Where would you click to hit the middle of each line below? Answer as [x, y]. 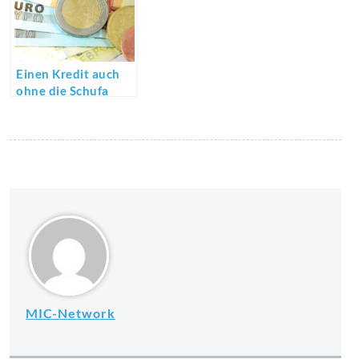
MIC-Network [71, 313]
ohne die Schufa [63, 90]
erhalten [41, 107]
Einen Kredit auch [68, 73]
